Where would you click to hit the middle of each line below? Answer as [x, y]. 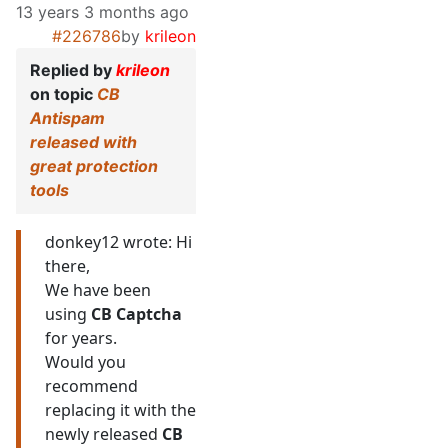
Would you [85, 362]
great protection [94, 166]
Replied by [73, 70]
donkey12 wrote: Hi [118, 242]
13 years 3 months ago [102, 12]
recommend [91, 386]
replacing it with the [120, 410]
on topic [63, 94]
